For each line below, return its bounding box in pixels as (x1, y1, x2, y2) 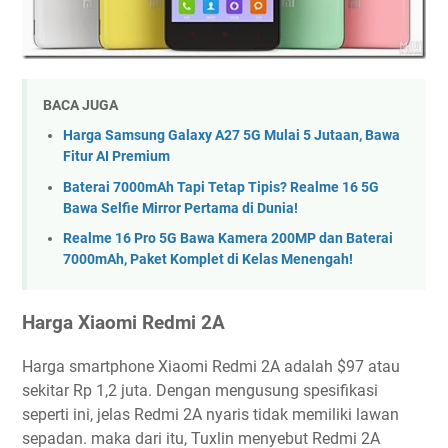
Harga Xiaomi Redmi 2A (22, 311, 225, 334)
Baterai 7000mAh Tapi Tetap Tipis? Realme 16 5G (63, 178, 379, 196)
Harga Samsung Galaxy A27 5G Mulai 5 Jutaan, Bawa (63, 127, 400, 145)
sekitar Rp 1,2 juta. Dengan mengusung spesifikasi (22, 381, 378, 401)
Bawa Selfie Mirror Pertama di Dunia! (63, 199, 298, 217)
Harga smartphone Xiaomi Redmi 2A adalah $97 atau (22, 357, 400, 377)
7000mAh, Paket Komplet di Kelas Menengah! (63, 251, 353, 269)
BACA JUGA (43, 96, 118, 113)
